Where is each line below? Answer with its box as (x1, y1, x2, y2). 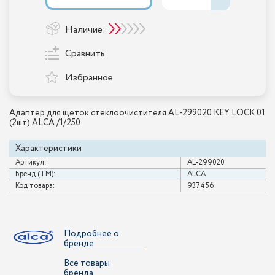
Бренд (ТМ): (15, 169, 56, 180)
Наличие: (65, 23, 106, 37)
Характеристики (15, 142, 82, 155)
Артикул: (15, 157, 47, 168)
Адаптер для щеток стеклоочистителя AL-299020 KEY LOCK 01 (9, 107, 265, 120)
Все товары (63, 257, 110, 270)
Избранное (65, 71, 113, 85)
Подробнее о (63, 228, 119, 241)
